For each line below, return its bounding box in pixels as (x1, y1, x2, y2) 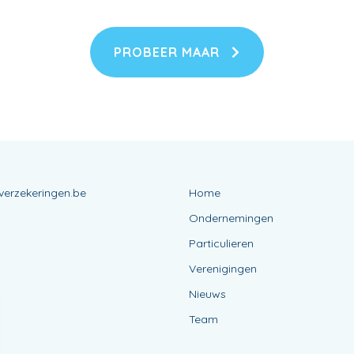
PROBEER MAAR (114, 43, 224, 60)
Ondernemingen (189, 210, 273, 225)
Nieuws (189, 286, 226, 301)
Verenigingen (189, 261, 257, 276)
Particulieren (189, 235, 254, 250)
